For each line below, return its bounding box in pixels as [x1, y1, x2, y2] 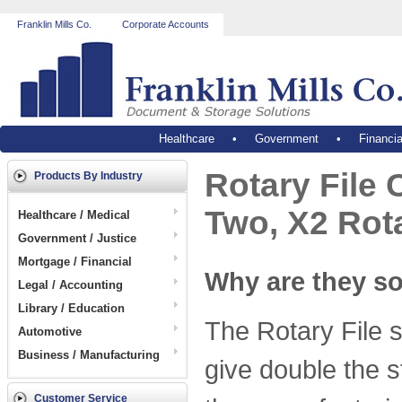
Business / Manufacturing [18, 348, 163, 362]
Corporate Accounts [122, 19, 209, 30]
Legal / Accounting [18, 278, 127, 292]
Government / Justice [18, 232, 140, 245]
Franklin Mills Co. [16, 19, 92, 30]
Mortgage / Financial [18, 255, 135, 268]
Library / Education [18, 301, 128, 315]
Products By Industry [34, 170, 143, 182]
